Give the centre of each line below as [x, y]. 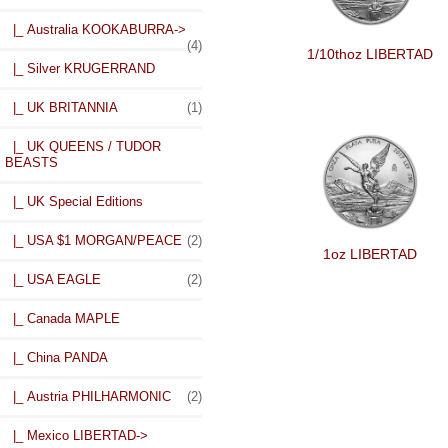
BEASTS [31, 163]
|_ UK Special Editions [74, 202]
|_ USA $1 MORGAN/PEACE [93, 241]
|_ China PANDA [56, 358]
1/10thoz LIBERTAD [369, 53]
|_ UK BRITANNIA [61, 108]
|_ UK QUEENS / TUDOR [83, 147]
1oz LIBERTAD [369, 253]
